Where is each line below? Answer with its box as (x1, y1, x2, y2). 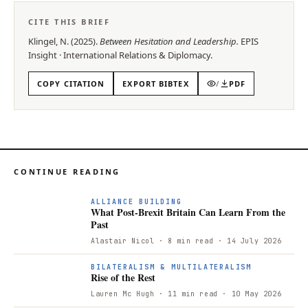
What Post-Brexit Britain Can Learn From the (91, 204, 285, 219)
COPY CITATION (37, 78, 105, 89)
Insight (28, 48, 57, 61)
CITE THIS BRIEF (28, 16, 111, 27)
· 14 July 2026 (213, 236, 282, 245)
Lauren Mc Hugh (91, 289, 155, 298)
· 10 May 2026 (217, 289, 282, 298)
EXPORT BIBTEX (122, 78, 189, 89)
